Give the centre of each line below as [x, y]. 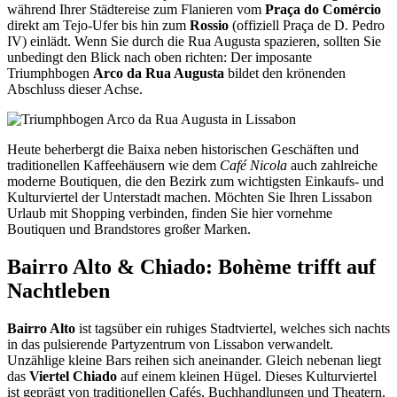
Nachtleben [58, 291]
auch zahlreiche [332, 166]
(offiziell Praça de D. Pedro [307, 26]
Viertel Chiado [73, 376]
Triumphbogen [50, 74]
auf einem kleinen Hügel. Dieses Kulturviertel [247, 376]
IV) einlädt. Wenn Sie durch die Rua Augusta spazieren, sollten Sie [194, 42]
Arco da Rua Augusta [159, 74]
